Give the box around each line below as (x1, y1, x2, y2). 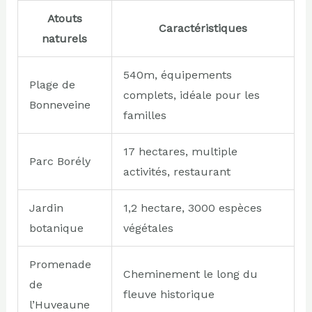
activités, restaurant (123, 164, 231, 178)
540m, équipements (123, 68, 232, 81)
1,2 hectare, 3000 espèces (123, 201, 262, 214)
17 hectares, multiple (123, 144, 237, 158)
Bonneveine (29, 97, 91, 111)
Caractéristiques (158, 21, 247, 35)
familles (123, 108, 166, 122)
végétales (123, 221, 173, 235)
